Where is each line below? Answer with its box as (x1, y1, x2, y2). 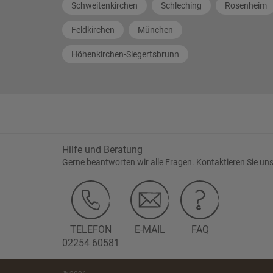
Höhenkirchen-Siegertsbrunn (71, 49, 179, 59)
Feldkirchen (71, 25, 115, 35)
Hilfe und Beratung (62, 144, 143, 155)
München (138, 25, 173, 35)
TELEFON (70, 224, 112, 235)
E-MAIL (135, 224, 165, 235)
